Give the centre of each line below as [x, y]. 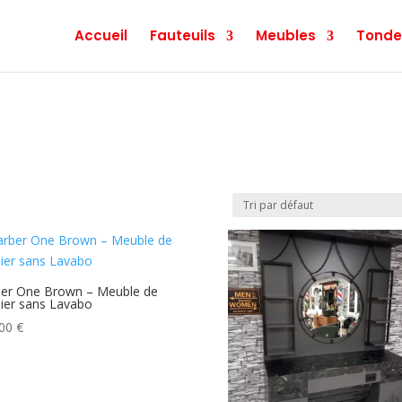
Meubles [286, 35]
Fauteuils [183, 35]
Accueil [101, 35]
